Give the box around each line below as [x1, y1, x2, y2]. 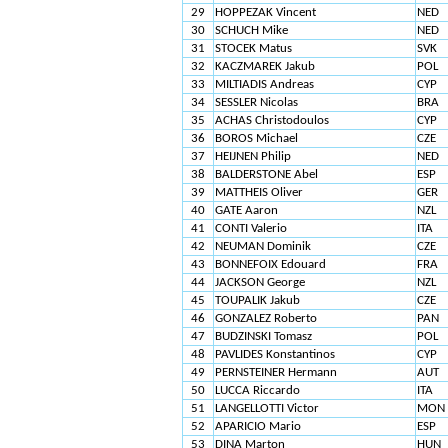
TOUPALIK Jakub [214, 294, 300, 307]
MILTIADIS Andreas [214, 78, 314, 91]
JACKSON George [214, 276, 305, 289]
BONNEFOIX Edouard [214, 258, 326, 271]
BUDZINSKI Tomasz [214, 330, 312, 343]
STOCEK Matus [214, 42, 292, 55]
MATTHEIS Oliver [214, 186, 303, 199]
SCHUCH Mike [214, 24, 291, 37]
